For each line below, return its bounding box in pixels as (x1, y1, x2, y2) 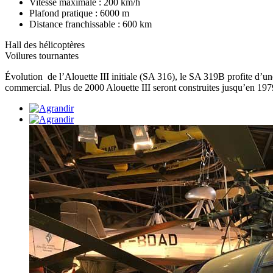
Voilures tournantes (5, 50, 79, 61)
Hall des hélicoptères (5, 39, 85, 50)
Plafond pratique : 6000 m (29, 7, 129, 18)
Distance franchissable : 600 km (29, 18, 152, 29)
